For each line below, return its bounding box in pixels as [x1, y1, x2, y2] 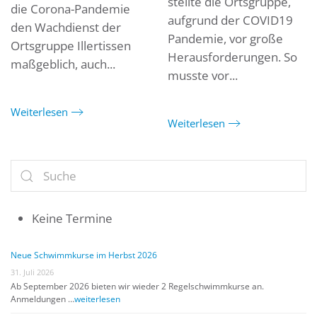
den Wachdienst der [11, 19, 121, 35]
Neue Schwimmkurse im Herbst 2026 [11, 249, 157, 261]
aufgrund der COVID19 [167, 12, 293, 28]
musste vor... [167, 67, 238, 83]
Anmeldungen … [11, 293, 74, 305]
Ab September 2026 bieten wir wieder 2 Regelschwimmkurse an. [11, 280, 264, 292]
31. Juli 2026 [11, 267, 54, 277]
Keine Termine [32, 210, 113, 226]
